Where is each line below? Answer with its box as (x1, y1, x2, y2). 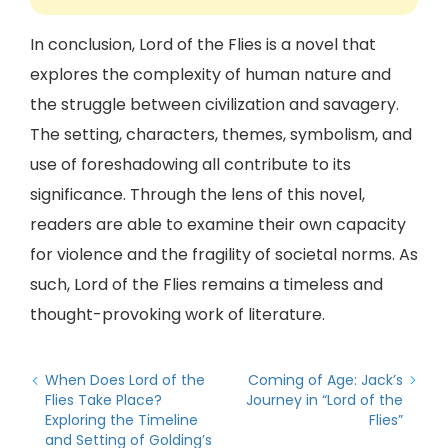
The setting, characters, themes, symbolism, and (30, 123, 412, 146)
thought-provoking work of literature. (30, 303, 325, 326)
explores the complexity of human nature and (30, 63, 391, 86)
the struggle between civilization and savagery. (30, 93, 399, 116)
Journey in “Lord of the (246, 390, 403, 410)
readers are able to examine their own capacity (30, 213, 406, 236)
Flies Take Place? (45, 390, 162, 410)
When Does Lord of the (45, 370, 205, 390)
